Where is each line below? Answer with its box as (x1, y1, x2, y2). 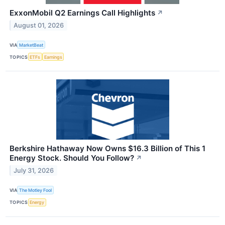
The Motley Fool (19, 187, 52, 193)
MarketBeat (19, 42, 44, 48)
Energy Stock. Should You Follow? (10, 153, 134, 163)
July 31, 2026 (14, 167, 54, 175)
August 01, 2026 (14, 21, 64, 29)
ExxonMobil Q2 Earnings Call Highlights (10, 8, 155, 18)
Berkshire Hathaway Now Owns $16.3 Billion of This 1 (10, 144, 205, 154)
